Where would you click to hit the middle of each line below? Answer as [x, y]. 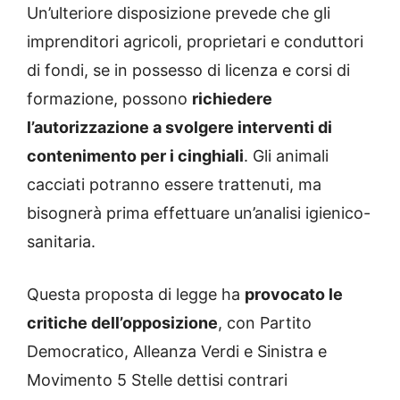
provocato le [294, 295]
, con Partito [265, 323]
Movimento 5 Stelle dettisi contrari [157, 380]
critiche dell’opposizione [122, 323]
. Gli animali [286, 156]
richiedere [232, 99]
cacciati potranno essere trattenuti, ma [174, 185]
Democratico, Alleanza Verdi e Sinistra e [177, 352]
